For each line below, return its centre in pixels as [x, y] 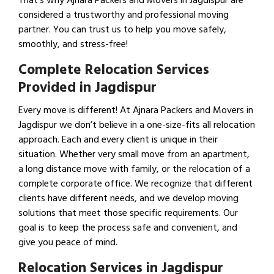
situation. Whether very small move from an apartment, [134, 154]
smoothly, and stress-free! [73, 44]
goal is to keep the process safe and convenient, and [128, 228]
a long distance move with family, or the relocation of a [134, 169]
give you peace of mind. [68, 243]
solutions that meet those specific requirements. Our [128, 213]
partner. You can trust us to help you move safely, [122, 30]
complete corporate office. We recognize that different [135, 184]
